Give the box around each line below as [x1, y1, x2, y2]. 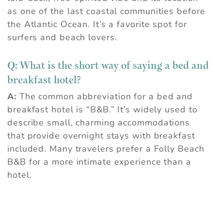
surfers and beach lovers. [7, 31, 117, 44]
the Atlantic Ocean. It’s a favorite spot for [7, 18, 187, 31]
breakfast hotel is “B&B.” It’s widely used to [7, 104, 198, 116]
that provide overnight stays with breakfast [7, 130, 195, 142]
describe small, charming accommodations [7, 117, 190, 129]
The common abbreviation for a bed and [16, 91, 193, 103]
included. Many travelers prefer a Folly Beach [7, 143, 204, 155]
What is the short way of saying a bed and [20, 60, 209, 73]
